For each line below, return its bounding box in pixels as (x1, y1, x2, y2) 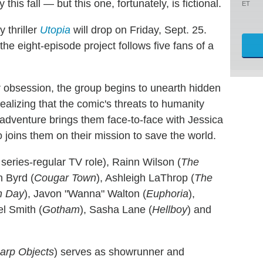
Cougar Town (34, 171, 96, 184)
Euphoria (146, 187, 188, 200)
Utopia (40, 23, 70, 36)
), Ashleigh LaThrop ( (96, 171, 194, 184)
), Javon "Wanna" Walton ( (24, 187, 146, 200)
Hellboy (152, 203, 187, 215)
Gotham (42, 203, 80, 215)
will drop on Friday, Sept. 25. (70, 23, 207, 36)
